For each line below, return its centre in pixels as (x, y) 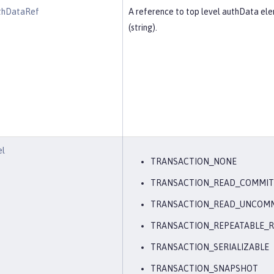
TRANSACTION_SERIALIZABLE (210, 247)
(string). (143, 28)
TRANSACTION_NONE (194, 161)
